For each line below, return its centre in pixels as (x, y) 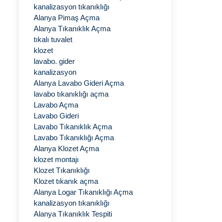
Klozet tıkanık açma (66, 181)
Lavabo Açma (56, 105)
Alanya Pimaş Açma (67, 18)
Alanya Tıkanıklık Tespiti (73, 214)
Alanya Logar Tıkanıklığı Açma (83, 192)
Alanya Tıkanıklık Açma (72, 28)
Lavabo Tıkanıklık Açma (73, 127)
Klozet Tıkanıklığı (62, 170)
